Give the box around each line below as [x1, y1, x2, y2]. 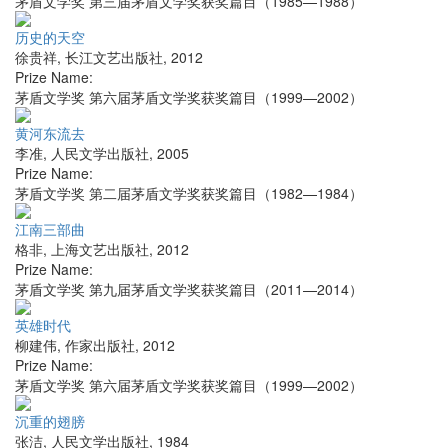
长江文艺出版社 [65, 47, 163, 68]
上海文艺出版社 [51, 239, 149, 260]
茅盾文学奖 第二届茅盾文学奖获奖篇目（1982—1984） [15, 183, 363, 204]
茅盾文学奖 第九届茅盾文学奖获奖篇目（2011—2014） [15, 279, 363, 300]
